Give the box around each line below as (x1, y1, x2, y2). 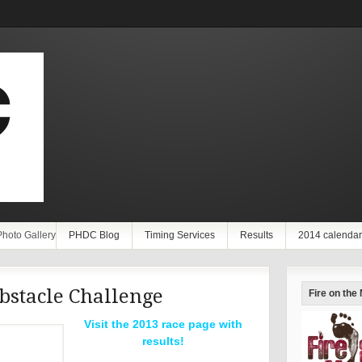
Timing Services (145, 229, 215, 241)
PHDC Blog (69, 229, 120, 241)
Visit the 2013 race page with (84, 318, 242, 330)
